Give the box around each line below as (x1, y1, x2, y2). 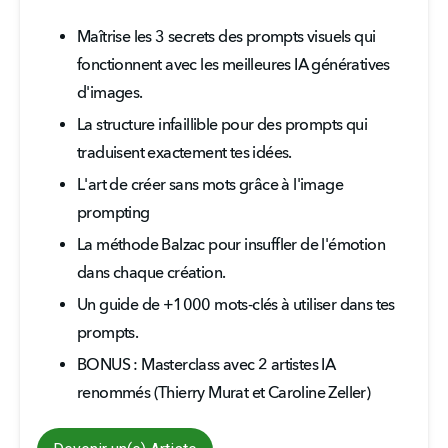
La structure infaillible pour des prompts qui (77, 118, 367, 134)
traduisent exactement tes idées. (77, 146, 292, 162)
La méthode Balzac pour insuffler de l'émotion (77, 238, 385, 254)
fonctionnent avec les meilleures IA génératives (77, 58, 390, 74)
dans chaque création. (77, 266, 226, 282)
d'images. (77, 86, 143, 102)
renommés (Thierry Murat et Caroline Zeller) (77, 386, 371, 402)
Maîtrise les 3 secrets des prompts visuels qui (77, 30, 376, 46)
